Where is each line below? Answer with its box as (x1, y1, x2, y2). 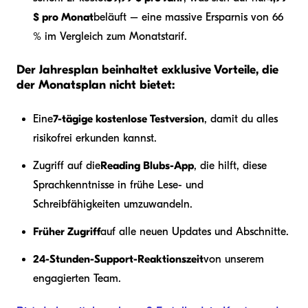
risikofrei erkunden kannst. (33, 132, 157, 145)
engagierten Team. (33, 272, 121, 285)
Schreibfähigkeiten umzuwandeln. (33, 198, 192, 211)
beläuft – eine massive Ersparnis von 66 (93, 11, 283, 24)
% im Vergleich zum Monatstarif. (33, 30, 187, 43)
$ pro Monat (33, 11, 93, 24)
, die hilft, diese (194, 159, 267, 173)
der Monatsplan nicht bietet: (16, 78, 175, 93)
